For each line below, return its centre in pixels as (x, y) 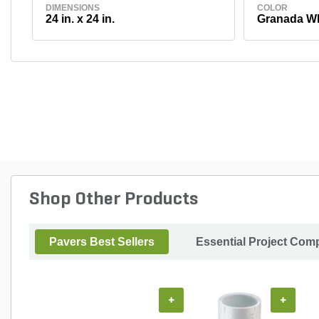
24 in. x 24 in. (80, 19)
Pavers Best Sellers (102, 241)
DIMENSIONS (72, 7)
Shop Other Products (114, 199)
